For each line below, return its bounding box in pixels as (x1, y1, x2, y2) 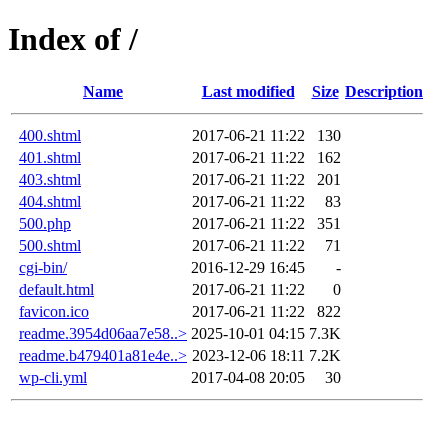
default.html (19, 280, 94, 298)
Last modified (201, 82, 295, 100)
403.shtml (19, 170, 81, 188)
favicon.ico (19, 302, 89, 320)
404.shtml (19, 192, 81, 210)
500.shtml (19, 236, 81, 254)
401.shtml (19, 148, 81, 166)
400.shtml (19, 126, 81, 144)
